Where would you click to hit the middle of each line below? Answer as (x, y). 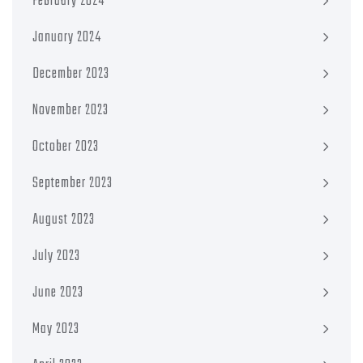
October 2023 (66, 147)
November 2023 (70, 110)
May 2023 (56, 329)
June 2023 (58, 293)
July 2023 (56, 256)
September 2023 (73, 183)
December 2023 (71, 74)
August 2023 (64, 220)
